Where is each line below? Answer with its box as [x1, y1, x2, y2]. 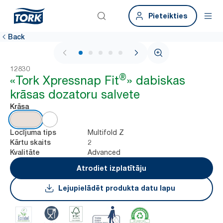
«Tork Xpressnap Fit [10, 73, 119, 88]
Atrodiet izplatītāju [77, 164, 146, 172]
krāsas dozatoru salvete [10, 87, 140, 102]
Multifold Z [88, 128, 124, 136]
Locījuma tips [10, 128, 56, 136]
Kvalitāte [10, 148, 40, 156]
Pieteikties [148, 11, 187, 20]
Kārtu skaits [10, 138, 51, 146]
